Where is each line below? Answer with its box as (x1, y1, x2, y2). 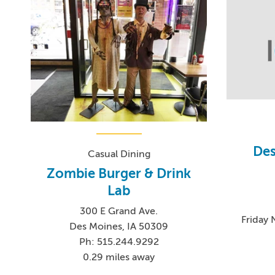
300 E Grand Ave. (80, 205, 158, 217)
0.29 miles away (83, 251, 155, 263)
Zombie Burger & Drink (47, 165, 192, 181)
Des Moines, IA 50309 (69, 220, 169, 232)
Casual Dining (87, 148, 150, 160)
